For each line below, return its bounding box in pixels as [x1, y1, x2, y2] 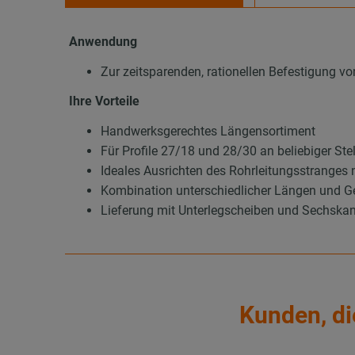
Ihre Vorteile [69, 94, 140, 109]
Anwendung [69, 34, 138, 50]
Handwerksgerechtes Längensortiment [101, 123, 316, 139]
